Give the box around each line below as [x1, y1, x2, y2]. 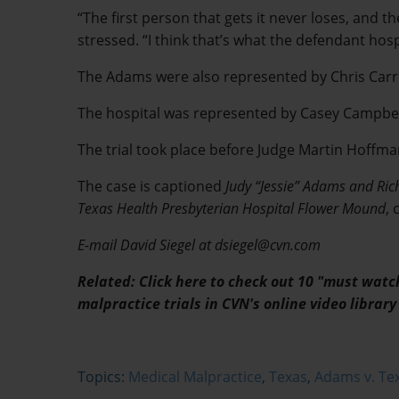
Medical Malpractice [128, 367, 262, 387]
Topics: [77, 367, 128, 387]
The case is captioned [77, 176, 225, 197]
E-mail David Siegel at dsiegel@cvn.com [77, 235, 321, 256]
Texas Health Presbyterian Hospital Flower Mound [77, 199, 386, 219]
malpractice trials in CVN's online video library [77, 294, 396, 314]
